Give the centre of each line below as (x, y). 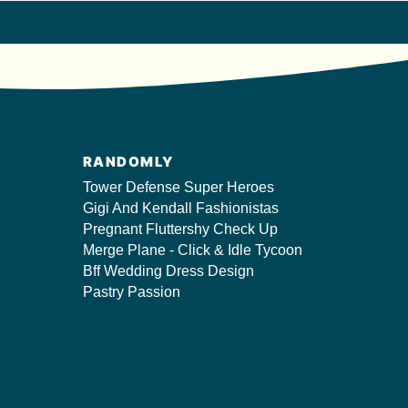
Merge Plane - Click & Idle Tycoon (192, 250)
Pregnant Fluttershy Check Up (180, 229)
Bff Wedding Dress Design (168, 271)
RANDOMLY (128, 162)
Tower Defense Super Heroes (178, 187)
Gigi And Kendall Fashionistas (180, 208)
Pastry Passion (131, 292)
